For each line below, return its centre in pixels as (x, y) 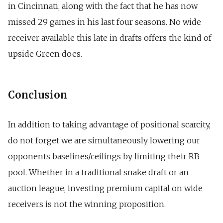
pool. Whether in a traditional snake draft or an (98, 172)
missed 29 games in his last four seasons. (89, 22)
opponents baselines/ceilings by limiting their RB (104, 156)
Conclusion (38, 95)
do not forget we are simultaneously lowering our (104, 140)
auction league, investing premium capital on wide (105, 188)
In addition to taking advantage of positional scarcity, (109, 124)
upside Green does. (45, 54)
